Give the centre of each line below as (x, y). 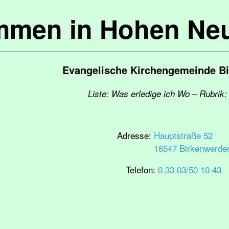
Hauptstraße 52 (183, 135)
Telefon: (142, 169)
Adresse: (135, 135)
